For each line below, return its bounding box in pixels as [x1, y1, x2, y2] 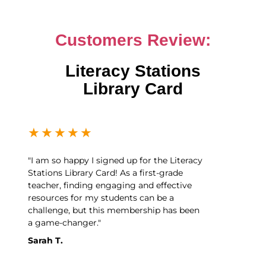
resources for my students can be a [28, 192, 175, 203]
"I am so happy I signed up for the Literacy [28, 154, 203, 166]
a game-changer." [28, 217, 102, 228]
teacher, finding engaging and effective [28, 179, 192, 191]
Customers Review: [55, 31, 211, 50]
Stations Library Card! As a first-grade [28, 167, 183, 178]
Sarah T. [28, 235, 64, 246]
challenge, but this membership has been [28, 204, 200, 216]
